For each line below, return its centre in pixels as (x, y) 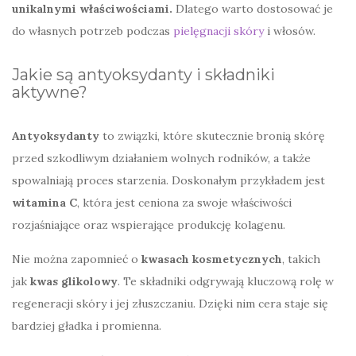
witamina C (44, 202)
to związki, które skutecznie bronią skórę (212, 135)
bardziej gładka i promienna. (87, 325)
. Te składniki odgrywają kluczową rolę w (226, 281)
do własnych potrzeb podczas (93, 31)
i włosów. (290, 31)
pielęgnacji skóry (219, 31)
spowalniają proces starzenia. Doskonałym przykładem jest (168, 180)
